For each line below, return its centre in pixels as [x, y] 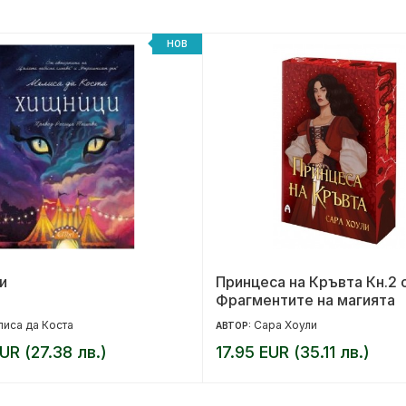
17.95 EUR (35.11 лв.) [293, 352]
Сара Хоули [285, 324]
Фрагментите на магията [305, 300]
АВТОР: [235, 325]
